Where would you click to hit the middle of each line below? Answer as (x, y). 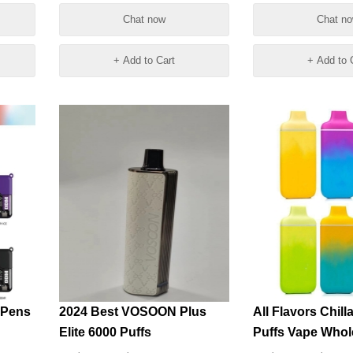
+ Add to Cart (144, 60)
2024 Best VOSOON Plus (132, 312)
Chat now (144, 19)
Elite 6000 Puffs (105, 332)
